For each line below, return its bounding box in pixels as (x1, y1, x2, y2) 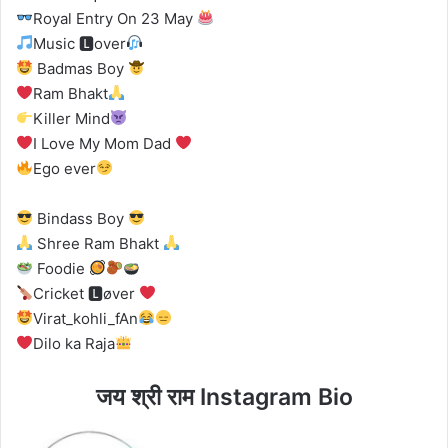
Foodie (33, 258, 90, 278)
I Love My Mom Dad (33, 133, 176, 153)
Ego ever (33, 158, 97, 178)
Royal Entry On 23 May (33, 8, 198, 28)
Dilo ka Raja (33, 333, 116, 353)
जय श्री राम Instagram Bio (95, 382, 353, 411)
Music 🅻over (33, 33, 127, 53)
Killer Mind (33, 108, 111, 128)
